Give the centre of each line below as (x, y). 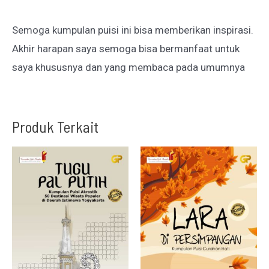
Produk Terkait (55, 126)
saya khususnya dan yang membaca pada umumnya (128, 67)
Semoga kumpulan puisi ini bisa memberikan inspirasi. (133, 30)
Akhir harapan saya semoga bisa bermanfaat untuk (126, 48)
